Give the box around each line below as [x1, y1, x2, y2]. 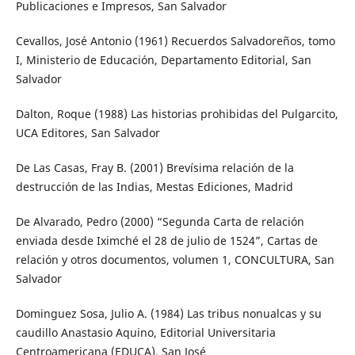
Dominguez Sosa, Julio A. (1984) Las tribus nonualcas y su [15, 306, 322, 322]
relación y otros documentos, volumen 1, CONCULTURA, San [15, 252, 334, 268]
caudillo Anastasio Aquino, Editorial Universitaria [15, 325, 276, 341]
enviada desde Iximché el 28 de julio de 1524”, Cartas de [15, 233, 318, 249]
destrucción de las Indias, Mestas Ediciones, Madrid [15, 179, 293, 195]
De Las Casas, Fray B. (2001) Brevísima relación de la [15, 160, 294, 176]
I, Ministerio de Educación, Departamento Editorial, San [15, 52, 311, 68]
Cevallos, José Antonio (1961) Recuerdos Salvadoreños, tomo [15, 33, 335, 49]
